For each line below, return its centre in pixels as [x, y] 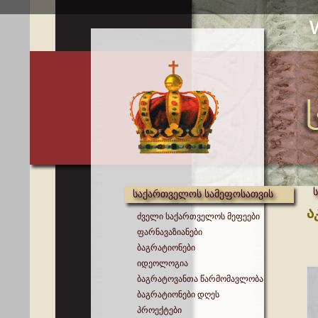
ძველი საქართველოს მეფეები [198, 216]
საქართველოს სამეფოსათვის [203, 194]
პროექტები [159, 310]
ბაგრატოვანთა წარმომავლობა [200, 279]
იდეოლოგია [163, 263]
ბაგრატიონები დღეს [178, 295]
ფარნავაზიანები [170, 232]
